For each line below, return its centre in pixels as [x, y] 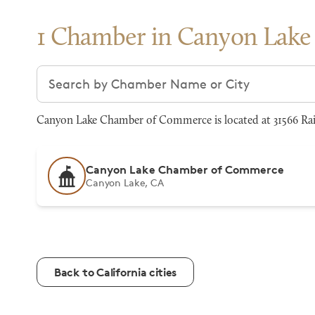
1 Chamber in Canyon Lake [174, 39]
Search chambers [88, 74]
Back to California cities [115, 272]
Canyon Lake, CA [125, 182]
